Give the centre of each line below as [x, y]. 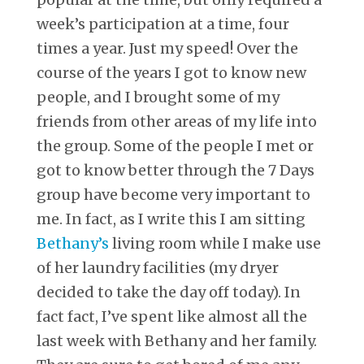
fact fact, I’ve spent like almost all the [172, 316]
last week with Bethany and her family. [177, 340]
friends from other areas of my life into [177, 121]
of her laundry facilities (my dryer [158, 267]
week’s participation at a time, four [163, 24]
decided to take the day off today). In [169, 292]
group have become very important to [173, 194]
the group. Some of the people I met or [175, 145]
